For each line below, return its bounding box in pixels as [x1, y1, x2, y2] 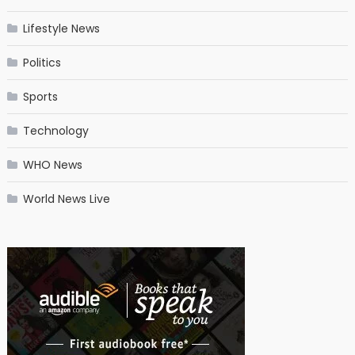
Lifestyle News [22, 21, 100, 37]
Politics [22, 55, 61, 71]
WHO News [22, 157, 82, 174]
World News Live [22, 191, 110, 208]
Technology [22, 123, 89, 139]
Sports [22, 89, 58, 105]
